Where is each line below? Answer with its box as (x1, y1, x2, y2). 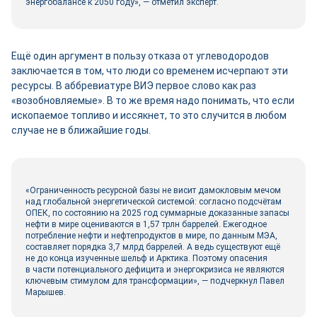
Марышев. (25, 287, 66, 297)
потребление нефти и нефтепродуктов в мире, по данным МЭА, (25, 231, 277, 241)
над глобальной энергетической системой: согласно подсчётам (25, 197, 282, 207)
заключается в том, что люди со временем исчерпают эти (11, 65, 288, 76)
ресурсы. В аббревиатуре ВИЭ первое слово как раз (11, 80, 256, 91)
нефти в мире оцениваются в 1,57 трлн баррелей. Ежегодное (25, 219, 267, 229)
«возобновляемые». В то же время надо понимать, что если (11, 95, 294, 106)
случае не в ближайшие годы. (11, 125, 151, 136)
